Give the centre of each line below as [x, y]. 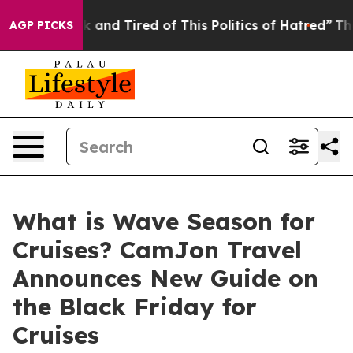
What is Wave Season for [164, 221]
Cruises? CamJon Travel [157, 250]
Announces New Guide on [165, 278]
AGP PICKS [41, 25]
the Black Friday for [135, 307]
